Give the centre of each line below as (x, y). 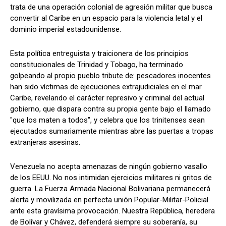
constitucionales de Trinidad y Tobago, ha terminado (97, 64)
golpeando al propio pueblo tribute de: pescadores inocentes (110, 75)
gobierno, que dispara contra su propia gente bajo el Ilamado (110, 109)
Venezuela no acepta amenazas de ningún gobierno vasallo (109, 166)
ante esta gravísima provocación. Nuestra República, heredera (112, 211)
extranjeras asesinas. (45, 142)
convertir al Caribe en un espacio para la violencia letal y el (106, 18)
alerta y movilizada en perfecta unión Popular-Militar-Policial (109, 200)
